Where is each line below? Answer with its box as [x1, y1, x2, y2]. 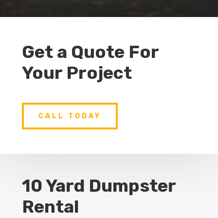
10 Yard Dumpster [21, 175, 176, 197]
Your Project [21, 62, 132, 83]
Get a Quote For [21, 41, 159, 62]
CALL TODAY [38, 111, 101, 120]
